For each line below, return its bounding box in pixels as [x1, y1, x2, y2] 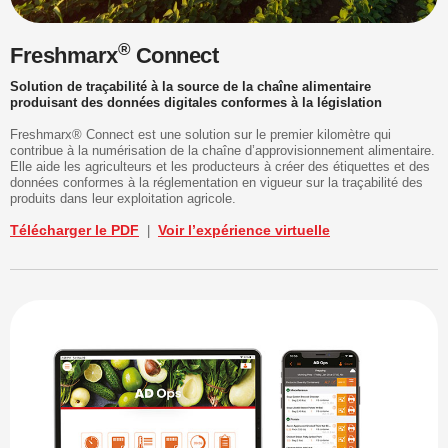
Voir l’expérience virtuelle [158, 221, 330, 238]
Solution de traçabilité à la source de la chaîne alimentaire [10, 78, 371, 94]
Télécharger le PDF [10, 221, 139, 238]
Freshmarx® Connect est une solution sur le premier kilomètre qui [10, 126, 391, 142]
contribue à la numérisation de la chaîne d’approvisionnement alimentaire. [10, 142, 435, 158]
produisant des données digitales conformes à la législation [10, 94, 382, 110]
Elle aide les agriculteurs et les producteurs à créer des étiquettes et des [10, 158, 430, 174]
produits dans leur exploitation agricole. [10, 190, 236, 206]
